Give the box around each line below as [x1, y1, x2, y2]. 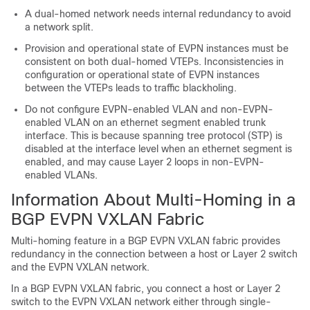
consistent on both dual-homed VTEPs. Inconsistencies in [25, 56, 284, 67]
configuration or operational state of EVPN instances [25, 69, 259, 80]
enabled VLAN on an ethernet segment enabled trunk [25, 117, 266, 128]
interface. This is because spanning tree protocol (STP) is [25, 130, 282, 141]
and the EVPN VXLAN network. [11, 262, 149, 273]
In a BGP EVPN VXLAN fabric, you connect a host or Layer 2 [11, 283, 280, 294]
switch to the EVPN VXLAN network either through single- [11, 296, 271, 307]
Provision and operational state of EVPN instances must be [25, 43, 289, 54]
